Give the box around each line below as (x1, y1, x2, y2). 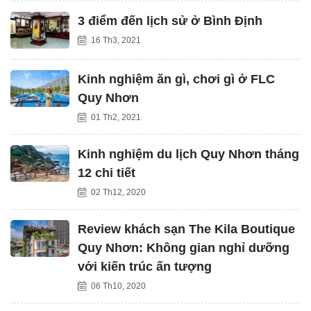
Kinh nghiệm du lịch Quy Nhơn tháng (78, 147, 299, 161)
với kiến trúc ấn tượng (78, 260, 212, 274)
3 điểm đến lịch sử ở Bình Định (78, 14, 262, 28)
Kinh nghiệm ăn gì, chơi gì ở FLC (78, 72, 275, 86)
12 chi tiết (78, 166, 135, 180)
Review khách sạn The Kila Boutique (78, 222, 295, 236)
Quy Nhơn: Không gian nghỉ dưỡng (78, 241, 289, 255)
